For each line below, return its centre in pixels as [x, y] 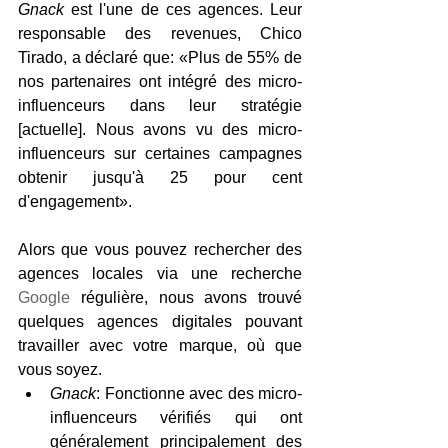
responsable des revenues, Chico [160, 33]
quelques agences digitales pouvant [160, 321]
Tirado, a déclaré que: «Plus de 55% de [160, 57]
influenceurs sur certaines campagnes [160, 153]
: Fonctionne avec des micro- [199, 393]
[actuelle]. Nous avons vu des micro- [160, 129]
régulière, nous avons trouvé [186, 297]
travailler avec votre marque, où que [160, 345]
